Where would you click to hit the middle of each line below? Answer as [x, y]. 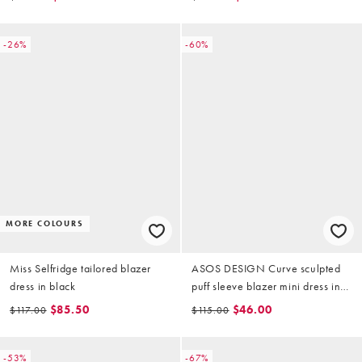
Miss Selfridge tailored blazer [80, 269]
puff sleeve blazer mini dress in [266, 286]
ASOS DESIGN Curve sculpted [266, 269]
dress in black [43, 286]
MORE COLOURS [45, 224]
